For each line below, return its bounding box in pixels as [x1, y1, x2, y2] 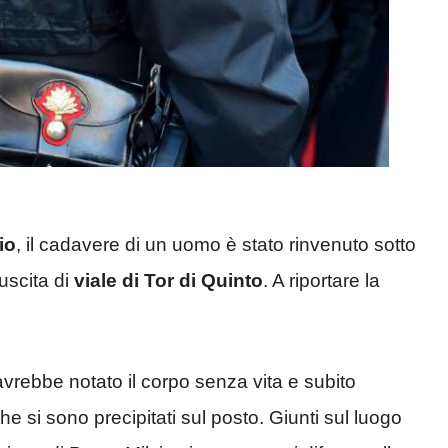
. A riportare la [263, 270, 380, 292]
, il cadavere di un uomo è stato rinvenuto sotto [16, 234, 416, 256]
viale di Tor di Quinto [74, 270, 263, 292]
